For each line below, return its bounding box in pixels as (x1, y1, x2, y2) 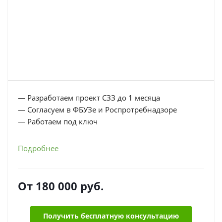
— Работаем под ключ (18, 116, 98, 126)
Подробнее (18, 143, 58, 153)
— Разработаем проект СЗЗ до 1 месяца (18, 93, 160, 103)
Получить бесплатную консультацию (43, 211, 179, 221)
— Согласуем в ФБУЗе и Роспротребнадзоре (18, 105, 177, 114)
